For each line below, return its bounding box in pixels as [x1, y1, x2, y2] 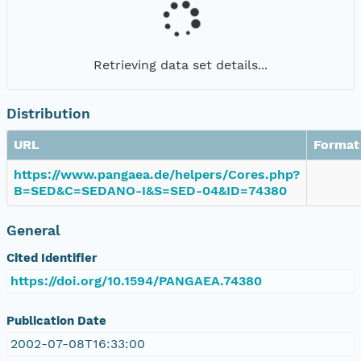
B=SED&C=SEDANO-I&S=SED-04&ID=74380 [14, 182, 287, 198]
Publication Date [6, 313, 106, 328]
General [6, 222, 60, 239]
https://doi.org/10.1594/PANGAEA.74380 [10, 272, 262, 288]
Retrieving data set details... [93, 56, 268, 73]
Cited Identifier [6, 250, 97, 265]
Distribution [6, 105, 90, 122]
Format [313, 136, 359, 152]
